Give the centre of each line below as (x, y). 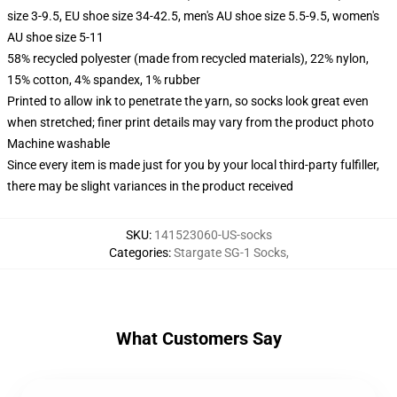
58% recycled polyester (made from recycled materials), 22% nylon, (188, 58)
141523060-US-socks (213, 235)
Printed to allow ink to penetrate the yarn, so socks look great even (188, 101)
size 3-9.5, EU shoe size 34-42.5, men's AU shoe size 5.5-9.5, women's (193, 16)
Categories (138, 253)
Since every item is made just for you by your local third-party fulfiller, (193, 165)
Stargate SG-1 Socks (230, 253)
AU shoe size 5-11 (55, 37)
